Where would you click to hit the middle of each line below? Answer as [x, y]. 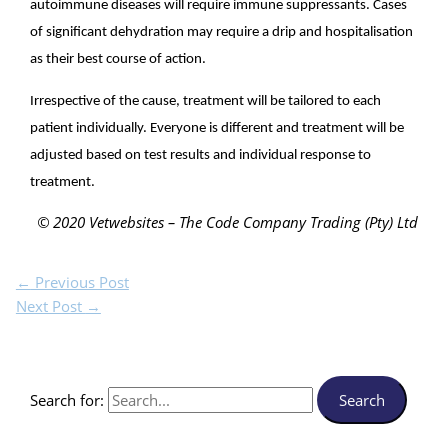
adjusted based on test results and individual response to [201, 156]
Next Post [50, 306]
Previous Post [79, 282]
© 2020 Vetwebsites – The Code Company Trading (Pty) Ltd [227, 221]
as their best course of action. [118, 60]
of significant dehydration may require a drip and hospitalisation [222, 33]
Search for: [67, 400]
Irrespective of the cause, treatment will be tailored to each [206, 102]
